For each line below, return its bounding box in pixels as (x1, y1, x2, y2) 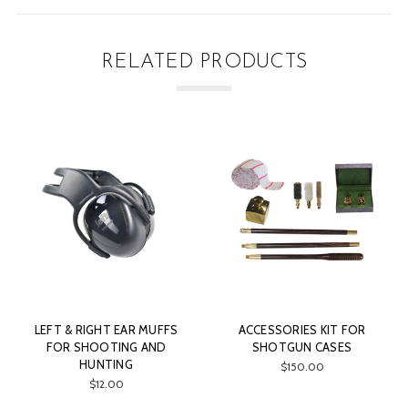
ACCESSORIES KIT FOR (219, 322, 346, 338)
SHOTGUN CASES (232, 340, 332, 355)
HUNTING (59, 357, 114, 372)
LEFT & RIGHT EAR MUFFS (15, 322, 158, 338)
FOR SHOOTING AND (25, 340, 147, 355)
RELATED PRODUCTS (101, 52, 307, 74)
